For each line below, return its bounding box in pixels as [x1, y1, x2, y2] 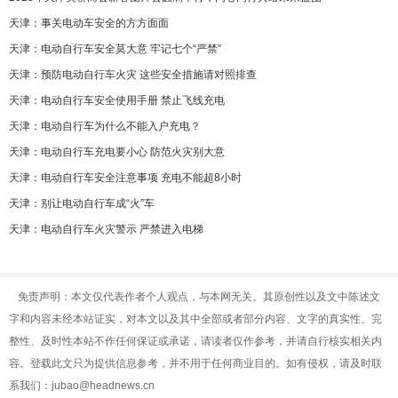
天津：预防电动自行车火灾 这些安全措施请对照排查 [9, 68, 257, 81]
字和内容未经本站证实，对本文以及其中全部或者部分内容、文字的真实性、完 [9, 313, 382, 325]
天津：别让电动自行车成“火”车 [9, 197, 155, 210]
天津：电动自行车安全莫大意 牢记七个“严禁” [9, 43, 221, 55]
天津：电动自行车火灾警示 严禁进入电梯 [9, 223, 203, 235]
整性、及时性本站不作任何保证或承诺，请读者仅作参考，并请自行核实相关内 [9, 335, 382, 347]
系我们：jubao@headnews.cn [9, 379, 155, 392]
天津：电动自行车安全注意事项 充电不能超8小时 [9, 171, 242, 184]
